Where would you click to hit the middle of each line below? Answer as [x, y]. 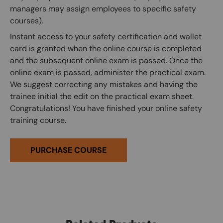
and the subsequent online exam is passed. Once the [106, 60]
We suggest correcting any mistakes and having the [104, 84]
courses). [27, 21]
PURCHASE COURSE [68, 150]
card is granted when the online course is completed [106, 49]
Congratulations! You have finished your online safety [106, 108]
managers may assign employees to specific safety [103, 9]
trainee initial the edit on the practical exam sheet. [102, 96]
